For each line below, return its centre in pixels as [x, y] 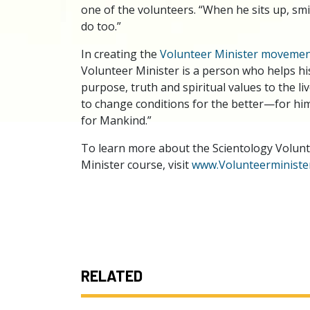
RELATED [112, 275]
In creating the [120, 54]
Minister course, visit [136, 165]
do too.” [101, 26]
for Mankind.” [116, 120]
